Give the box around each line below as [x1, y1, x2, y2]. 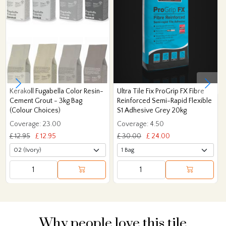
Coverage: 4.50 [117, 120, 164, 128]
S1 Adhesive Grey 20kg [117, 106, 187, 115]
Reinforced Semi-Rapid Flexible [117, 97, 212, 105]
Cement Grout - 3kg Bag [9, 97, 82, 105]
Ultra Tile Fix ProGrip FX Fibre [117, 87, 204, 95]
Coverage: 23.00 [9, 120, 61, 128]
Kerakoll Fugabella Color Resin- [9, 87, 103, 95]
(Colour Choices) [9, 106, 61, 115]
